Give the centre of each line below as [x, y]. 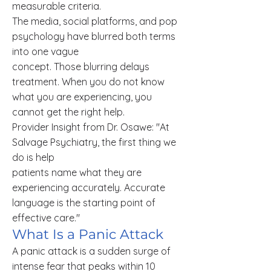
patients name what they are [77, 172]
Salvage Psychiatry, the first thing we [94, 142]
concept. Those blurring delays [81, 67]
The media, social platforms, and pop [95, 21]
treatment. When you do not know [88, 82]
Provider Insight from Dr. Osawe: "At [91, 127]
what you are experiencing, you [82, 97]
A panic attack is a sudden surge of [91, 251]
